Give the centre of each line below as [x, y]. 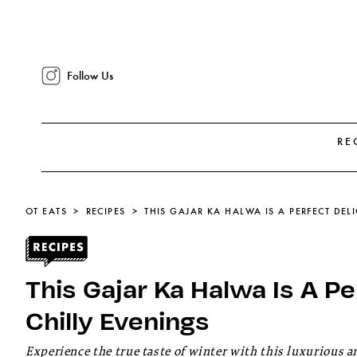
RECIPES [106, 211]
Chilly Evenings [118, 320]
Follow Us [90, 76]
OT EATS [47, 211]
